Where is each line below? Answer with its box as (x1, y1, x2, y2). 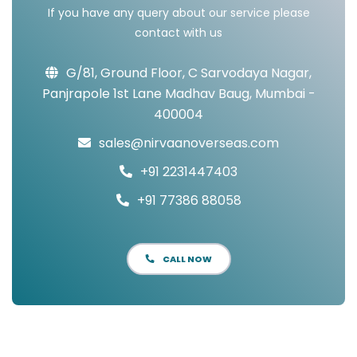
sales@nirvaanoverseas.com (99, 133, 279, 152)
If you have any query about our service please (47, 4, 310, 21)
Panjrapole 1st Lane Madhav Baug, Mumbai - (41, 84, 316, 103)
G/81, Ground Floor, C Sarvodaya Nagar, (66, 63, 312, 82)
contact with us (135, 24, 222, 41)
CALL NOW (162, 252, 212, 265)
